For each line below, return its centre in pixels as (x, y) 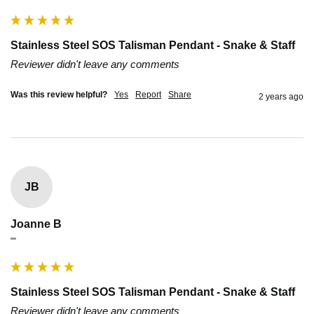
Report (148, 94)
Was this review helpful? (59, 94)
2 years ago (281, 96)
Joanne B (36, 224)
